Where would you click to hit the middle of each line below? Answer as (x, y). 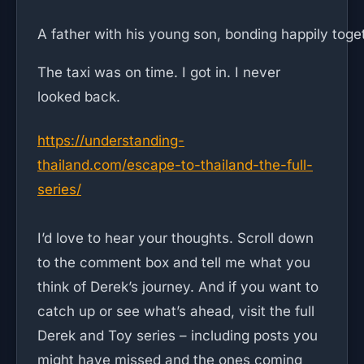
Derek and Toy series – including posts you (178, 336)
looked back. (79, 97)
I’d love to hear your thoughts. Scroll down (175, 238)
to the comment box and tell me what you (174, 262)
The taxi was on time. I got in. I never (159, 72)
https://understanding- (111, 141)
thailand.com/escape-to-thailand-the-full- (175, 165)
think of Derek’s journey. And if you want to (178, 287)
